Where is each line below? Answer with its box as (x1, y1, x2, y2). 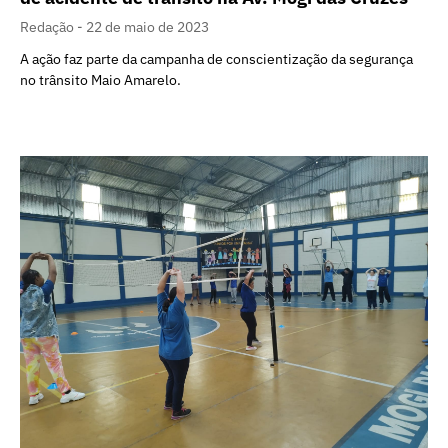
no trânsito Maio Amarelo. (20, 71, 181, 90)
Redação (20, 18, 77, 37)
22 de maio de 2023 (86, 18, 209, 37)
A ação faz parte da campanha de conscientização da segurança (20, 50, 413, 69)
